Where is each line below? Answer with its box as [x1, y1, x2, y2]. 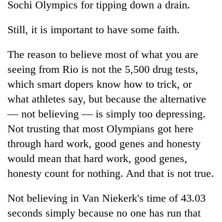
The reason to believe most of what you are [7, 48, 198, 60]
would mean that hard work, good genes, [7, 152, 187, 165]
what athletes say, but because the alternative [7, 92, 206, 105]
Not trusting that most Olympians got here [7, 122, 193, 135]
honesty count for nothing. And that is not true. [7, 166, 214, 179]
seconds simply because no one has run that [7, 206, 201, 219]
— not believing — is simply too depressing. [7, 107, 206, 120]
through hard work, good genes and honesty [7, 137, 201, 150]
